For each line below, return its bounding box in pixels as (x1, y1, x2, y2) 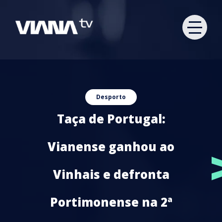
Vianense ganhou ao (48, 138, 174, 155)
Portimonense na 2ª (50, 194, 172, 210)
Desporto (96, 93, 126, 101)
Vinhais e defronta (53, 166, 169, 182)
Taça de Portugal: (56, 111, 166, 127)
